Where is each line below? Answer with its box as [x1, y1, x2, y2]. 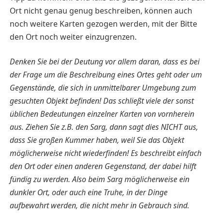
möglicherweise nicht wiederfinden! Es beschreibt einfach [10, 148, 201, 159]
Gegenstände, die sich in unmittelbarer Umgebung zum [10, 82, 196, 93]
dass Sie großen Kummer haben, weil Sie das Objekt [10, 135, 184, 146]
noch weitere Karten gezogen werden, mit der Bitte [10, 18, 197, 29]
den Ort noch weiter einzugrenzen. [10, 31, 137, 42]
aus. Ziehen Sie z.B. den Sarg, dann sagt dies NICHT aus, [10, 122, 198, 133]
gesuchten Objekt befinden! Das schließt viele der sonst [10, 95, 194, 107]
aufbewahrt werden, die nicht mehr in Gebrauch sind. [10, 200, 189, 211]
